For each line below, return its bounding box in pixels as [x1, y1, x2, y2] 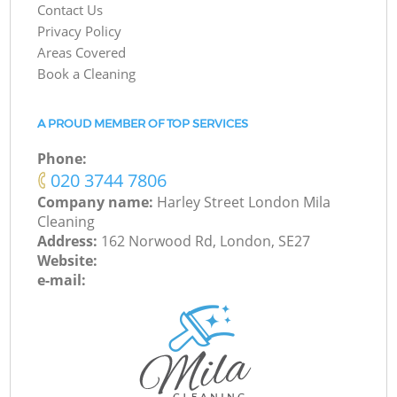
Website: [37, 251, 98, 271]
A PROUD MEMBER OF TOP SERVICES [37, 116, 249, 130]
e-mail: [37, 270, 87, 291]
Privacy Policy [37, 22, 122, 41]
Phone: [37, 149, 88, 169]
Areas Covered [37, 43, 127, 62]
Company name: [37, 192, 158, 213]
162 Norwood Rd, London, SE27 [101, 231, 311, 252]
